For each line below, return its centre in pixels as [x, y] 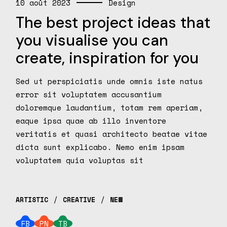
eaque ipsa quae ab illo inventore [91, 121]
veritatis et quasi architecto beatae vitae [112, 134]
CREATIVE [79, 200]
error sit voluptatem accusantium [89, 94]
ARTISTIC [32, 200]
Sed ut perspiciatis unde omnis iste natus [109, 81]
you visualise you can [92, 41]
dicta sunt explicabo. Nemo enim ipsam [100, 147]
